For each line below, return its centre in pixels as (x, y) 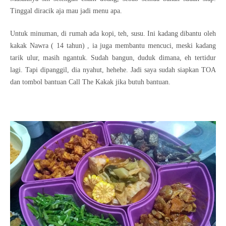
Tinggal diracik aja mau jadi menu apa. (67, 11)
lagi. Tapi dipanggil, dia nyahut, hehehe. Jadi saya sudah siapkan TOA (113, 70)
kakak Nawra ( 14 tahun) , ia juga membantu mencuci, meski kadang (113, 45)
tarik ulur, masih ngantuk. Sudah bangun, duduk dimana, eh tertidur (113, 58)
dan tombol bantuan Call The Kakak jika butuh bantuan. (91, 82)
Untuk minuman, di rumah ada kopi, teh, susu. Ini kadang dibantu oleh (113, 33)
